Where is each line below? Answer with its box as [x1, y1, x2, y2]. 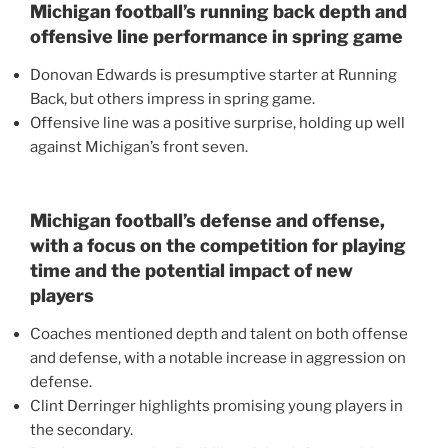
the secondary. [30, 420, 133, 439]
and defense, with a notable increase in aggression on [30, 348, 406, 367]
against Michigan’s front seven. [30, 137, 248, 156]
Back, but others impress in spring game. [30, 89, 315, 108]
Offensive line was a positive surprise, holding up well [30, 113, 405, 132]
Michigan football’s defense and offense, [30, 210, 385, 232]
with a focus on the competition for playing [30, 235, 406, 257]
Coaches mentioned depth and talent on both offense [30, 324, 408, 343]
